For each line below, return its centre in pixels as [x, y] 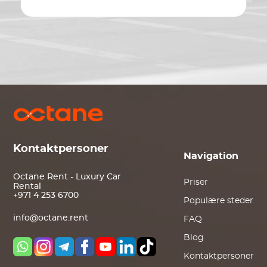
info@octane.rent [51, 218]
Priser [195, 182]
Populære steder [218, 201]
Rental [27, 187]
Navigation [211, 156]
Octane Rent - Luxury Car [67, 177]
